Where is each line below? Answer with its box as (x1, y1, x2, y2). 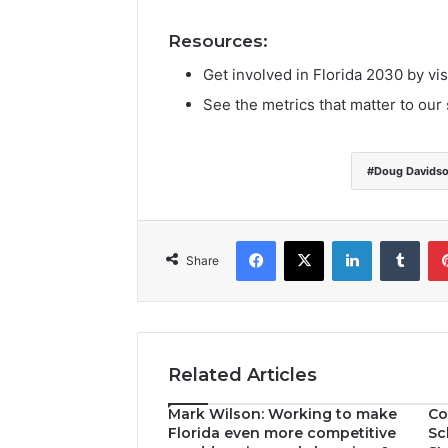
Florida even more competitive (168, 423, 396, 442)
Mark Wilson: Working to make (168, 404, 397, 423)
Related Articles (168, 363, 317, 386)
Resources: (168, 31, 268, 52)
